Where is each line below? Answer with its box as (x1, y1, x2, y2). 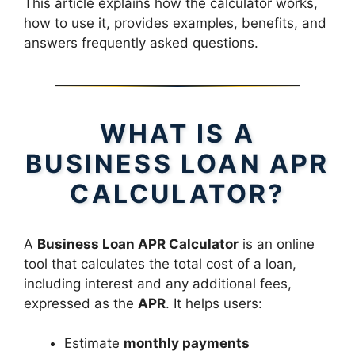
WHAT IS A (100, 117, 255, 149)
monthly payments (124, 335, 250, 351)
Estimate (64, 335, 124, 351)
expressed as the (24, 295, 138, 311)
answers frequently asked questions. (24, 34, 258, 51)
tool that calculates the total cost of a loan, (24, 255, 296, 272)
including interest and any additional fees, (24, 275, 292, 292)
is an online (239, 235, 315, 252)
